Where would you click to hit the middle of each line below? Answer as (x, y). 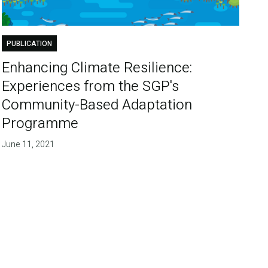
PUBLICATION (30, 43)
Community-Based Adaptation (97, 105)
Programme (40, 123)
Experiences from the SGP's (91, 86)
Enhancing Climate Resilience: (97, 68)
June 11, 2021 (28, 144)
